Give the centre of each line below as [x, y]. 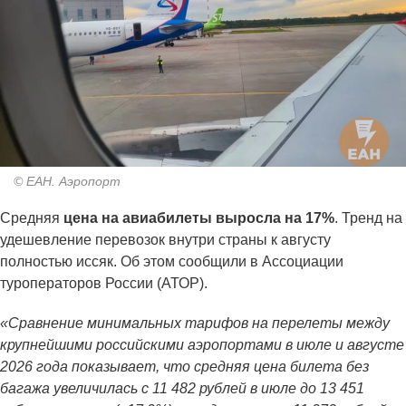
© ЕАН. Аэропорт [67, 182]
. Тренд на [368, 218]
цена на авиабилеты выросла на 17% [199, 218]
